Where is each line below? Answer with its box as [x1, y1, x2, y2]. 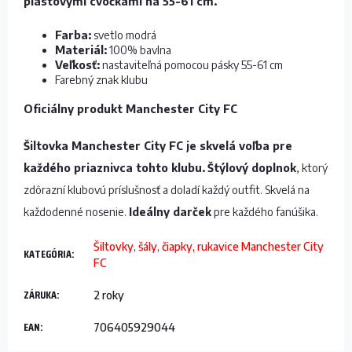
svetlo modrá [91, 28, 156, 42]
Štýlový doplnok [207, 161, 296, 174]
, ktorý [296, 161, 328, 174]
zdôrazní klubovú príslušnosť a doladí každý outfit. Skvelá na [24, 183, 310, 196]
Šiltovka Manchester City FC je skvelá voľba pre [24, 139, 292, 152]
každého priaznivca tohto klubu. [24, 161, 205, 174]
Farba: [55, 28, 91, 42]
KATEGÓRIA [24, 245, 71, 262]
